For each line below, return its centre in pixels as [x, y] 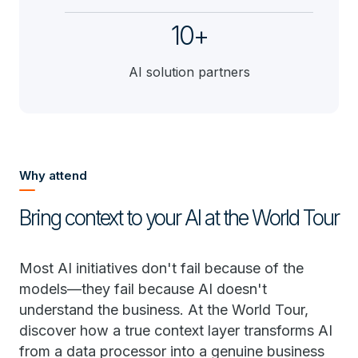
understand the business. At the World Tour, [164, 310]
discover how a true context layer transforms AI [176, 330]
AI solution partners [189, 72]
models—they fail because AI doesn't [143, 289]
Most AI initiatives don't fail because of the [161, 268]
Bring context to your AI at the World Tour [179, 218]
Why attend [53, 175]
